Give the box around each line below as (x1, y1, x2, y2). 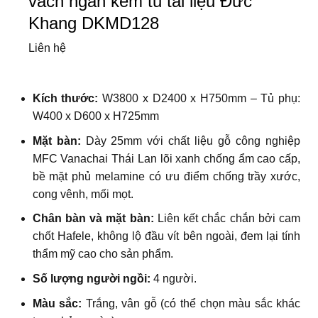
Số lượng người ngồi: (32, 273, 153, 285)
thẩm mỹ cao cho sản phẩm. (32, 248, 173, 261)
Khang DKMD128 (28, 13, 159, 33)
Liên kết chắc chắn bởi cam (153, 212, 301, 225)
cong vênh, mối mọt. (32, 187, 133, 200)
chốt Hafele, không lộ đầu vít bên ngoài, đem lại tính (32, 230, 301, 243)
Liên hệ (28, 41, 66, 54)
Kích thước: (32, 92, 99, 105)
